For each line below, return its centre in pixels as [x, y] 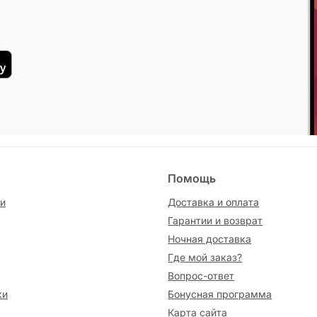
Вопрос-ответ [201, 276]
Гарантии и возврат [215, 220]
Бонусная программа [220, 294]
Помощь [192, 178]
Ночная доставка [210, 239]
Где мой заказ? [205, 257]
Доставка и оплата [214, 202]
